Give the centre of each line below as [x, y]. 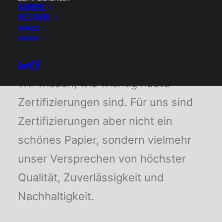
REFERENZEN [28, 28]
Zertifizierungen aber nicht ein [95, 121]
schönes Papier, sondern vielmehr [105, 140]
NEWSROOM [28, 38]
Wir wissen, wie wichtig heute [94, 83]
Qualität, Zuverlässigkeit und [91, 177]
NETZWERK [34, 18]
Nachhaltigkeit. [56, 196]
